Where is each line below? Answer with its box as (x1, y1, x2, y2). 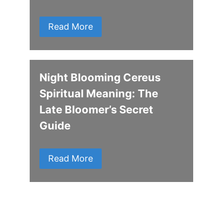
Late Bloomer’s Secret (39, 103, 154, 116)
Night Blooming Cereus (39, 71, 161, 84)
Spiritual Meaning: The (39, 87, 159, 100)
